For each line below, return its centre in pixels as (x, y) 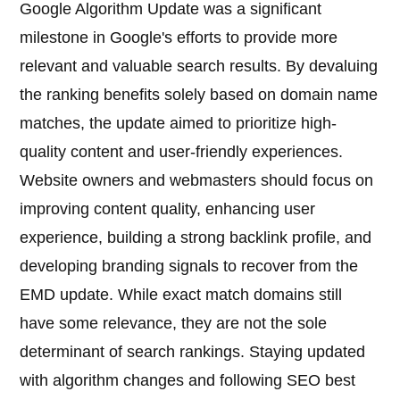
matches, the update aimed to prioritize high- (179, 124)
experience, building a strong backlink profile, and (196, 238)
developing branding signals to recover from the (189, 267)
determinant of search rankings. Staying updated (193, 352)
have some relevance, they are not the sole (174, 324)
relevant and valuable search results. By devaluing (199, 67)
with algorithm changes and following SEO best (188, 381)
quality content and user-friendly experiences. (182, 152)
